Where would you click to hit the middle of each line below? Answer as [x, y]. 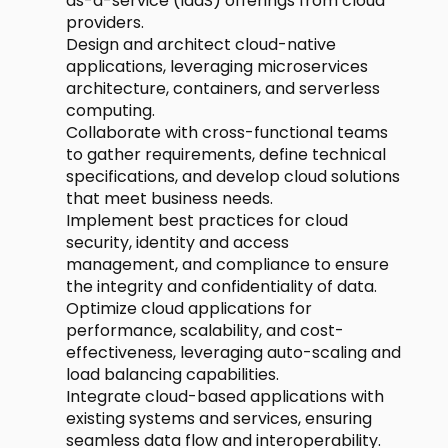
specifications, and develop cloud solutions [233, 176]
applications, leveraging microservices [217, 66]
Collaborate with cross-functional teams [227, 132]
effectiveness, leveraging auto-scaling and [233, 352]
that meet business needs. [169, 198]
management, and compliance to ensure [227, 264]
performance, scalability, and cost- [205, 330]
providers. [105, 22]
